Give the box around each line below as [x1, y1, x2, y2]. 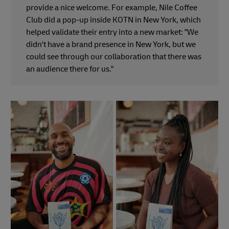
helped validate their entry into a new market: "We [26, 27, 198, 37]
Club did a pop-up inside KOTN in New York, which [26, 14, 201, 25]
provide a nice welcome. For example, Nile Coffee [26, 2, 197, 13]
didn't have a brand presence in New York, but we [26, 39, 196, 50]
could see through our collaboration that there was [26, 51, 201, 62]
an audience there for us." [26, 63, 113, 74]
